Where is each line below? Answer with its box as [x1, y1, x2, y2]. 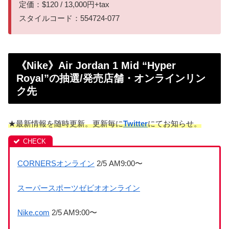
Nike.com [17, 208, 50, 217]
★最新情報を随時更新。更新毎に [8, 119, 123, 128]
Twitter [123, 119, 148, 128]
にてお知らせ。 [148, 119, 201, 128]
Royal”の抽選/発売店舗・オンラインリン [16, 73, 205, 84]
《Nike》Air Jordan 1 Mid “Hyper [16, 60, 176, 72]
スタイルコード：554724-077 [19, 13, 120, 22]
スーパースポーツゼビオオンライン [17, 184, 140, 193]
